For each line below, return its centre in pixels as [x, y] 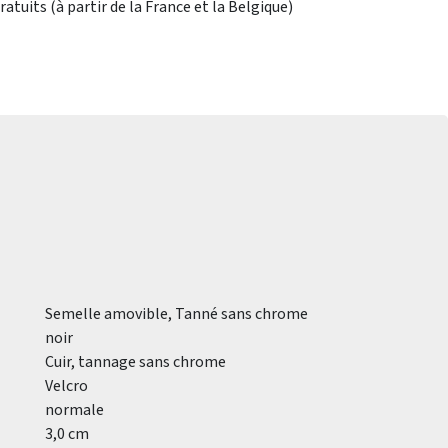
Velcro [66, 386]
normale [74, 410]
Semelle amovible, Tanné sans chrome [176, 314]
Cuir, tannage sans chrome [135, 362]
